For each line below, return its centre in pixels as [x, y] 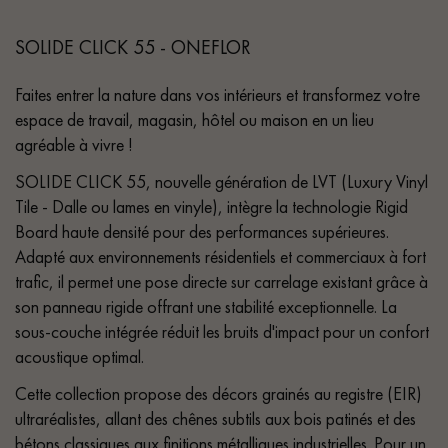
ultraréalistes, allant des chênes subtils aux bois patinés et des [215, 418]
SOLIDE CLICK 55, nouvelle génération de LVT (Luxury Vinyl [221, 181]
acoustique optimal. [79, 356]
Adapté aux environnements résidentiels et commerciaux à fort [220, 256]
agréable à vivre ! [74, 144]
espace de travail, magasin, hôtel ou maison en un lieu [194, 119]
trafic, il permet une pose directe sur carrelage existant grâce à [221, 281]
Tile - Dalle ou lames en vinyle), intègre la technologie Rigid [211, 206]
